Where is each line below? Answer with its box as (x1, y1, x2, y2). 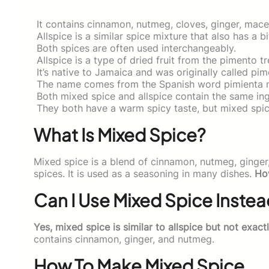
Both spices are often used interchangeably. (34, 41, 236, 54)
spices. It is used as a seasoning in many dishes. (34, 167, 255, 180)
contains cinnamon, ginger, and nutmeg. (34, 232, 214, 245)
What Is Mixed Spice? (34, 123, 206, 145)
